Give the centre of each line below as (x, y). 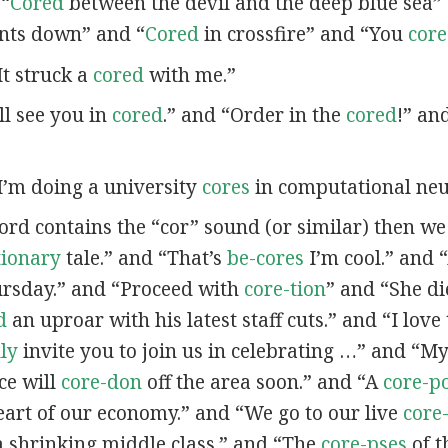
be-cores (265, 258)
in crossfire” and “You (303, 34)
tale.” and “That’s (143, 258)
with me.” (189, 74)
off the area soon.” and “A (262, 382)
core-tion (284, 289)
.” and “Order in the (254, 115)
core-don (101, 382)
